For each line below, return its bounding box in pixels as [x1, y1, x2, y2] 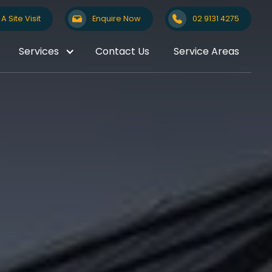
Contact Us [95, 44, 150, 58]
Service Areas [174, 44, 240, 58]
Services [19, 44, 59, 58]
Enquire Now [92, 13, 141, 24]
